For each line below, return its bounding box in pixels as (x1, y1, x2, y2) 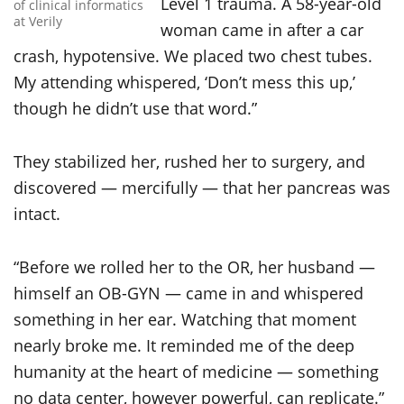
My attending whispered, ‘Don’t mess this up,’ (14, 71, 355, 94)
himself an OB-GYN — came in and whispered (14, 282, 363, 305)
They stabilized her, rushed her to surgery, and (14, 151, 365, 173)
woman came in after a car (161, 19, 363, 41)
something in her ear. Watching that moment (14, 308, 356, 331)
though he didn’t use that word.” (14, 97, 257, 120)
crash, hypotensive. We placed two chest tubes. (14, 45, 372, 68)
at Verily (14, 12, 62, 30)
